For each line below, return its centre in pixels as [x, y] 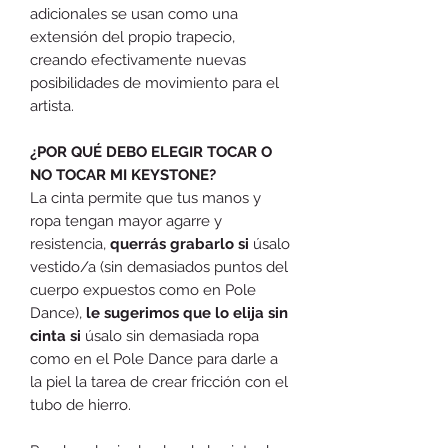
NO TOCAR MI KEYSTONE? [123, 174]
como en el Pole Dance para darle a [154, 358]
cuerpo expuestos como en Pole [143, 289]
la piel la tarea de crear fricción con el [159, 381]
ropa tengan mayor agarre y [126, 220]
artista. [52, 105]
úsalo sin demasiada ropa [170, 335]
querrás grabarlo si [179, 243]
